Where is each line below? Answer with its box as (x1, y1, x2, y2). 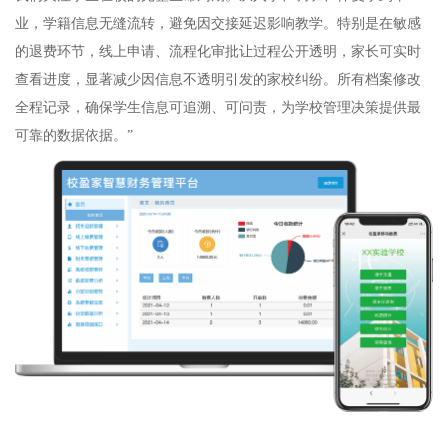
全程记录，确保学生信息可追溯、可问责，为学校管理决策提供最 (15, 99, 421, 115)
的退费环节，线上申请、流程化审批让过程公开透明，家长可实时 (15, 43, 421, 59)
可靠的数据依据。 (15, 127, 127, 143)
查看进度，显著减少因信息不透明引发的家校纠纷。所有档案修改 (15, 71, 421, 87)
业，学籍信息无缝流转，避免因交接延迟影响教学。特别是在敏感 (15, 15, 421, 31)
